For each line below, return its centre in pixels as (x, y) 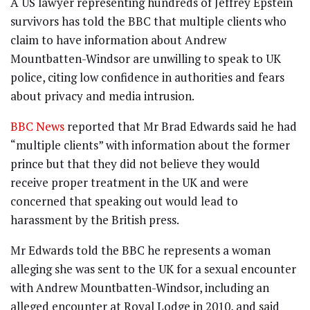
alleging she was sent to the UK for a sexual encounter (153, 269)
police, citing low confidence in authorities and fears (147, 77)
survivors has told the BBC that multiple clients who (148, 21)
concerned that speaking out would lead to (124, 201)
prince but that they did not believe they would (135, 164)
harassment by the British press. (95, 220)
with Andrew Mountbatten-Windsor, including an (140, 288)
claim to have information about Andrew (118, 40)
